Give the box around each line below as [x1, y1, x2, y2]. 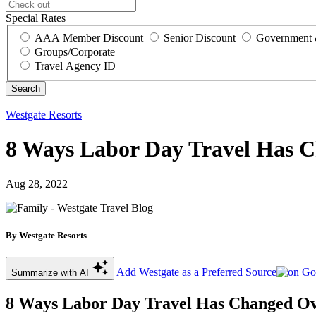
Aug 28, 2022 [6, 177, 68, 190]
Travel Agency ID [35, 59, 116, 72]
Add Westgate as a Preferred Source [116, 265, 276, 278]
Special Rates [6, 12, 66, 25]
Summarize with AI [11, 267, 92, 278]
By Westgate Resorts [6, 229, 87, 241]
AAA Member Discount [35, 31, 143, 44]
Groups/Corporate [35, 45, 115, 58]
